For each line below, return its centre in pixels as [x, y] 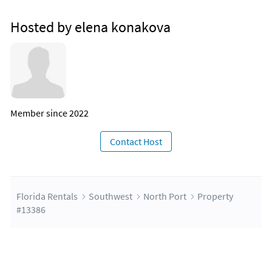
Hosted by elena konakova [90, 27]
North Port [165, 196]
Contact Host [136, 142]
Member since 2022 [49, 113]
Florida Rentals [47, 196]
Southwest [110, 196]
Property [215, 196]
